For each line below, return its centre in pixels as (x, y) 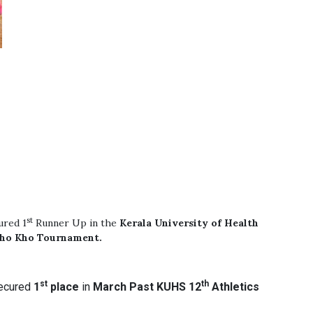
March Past (124, 287)
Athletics (234, 287)
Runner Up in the (77, 223)
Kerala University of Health (189, 223)
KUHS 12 (179, 287)
